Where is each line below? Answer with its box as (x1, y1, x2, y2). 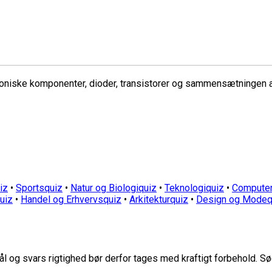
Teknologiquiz (165, 182, 224, 194)
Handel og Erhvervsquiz (21, 193, 121, 205)
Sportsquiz (16, 182, 63, 194)
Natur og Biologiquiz (70, 182, 157, 194)
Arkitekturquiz (129, 193, 188, 205)
